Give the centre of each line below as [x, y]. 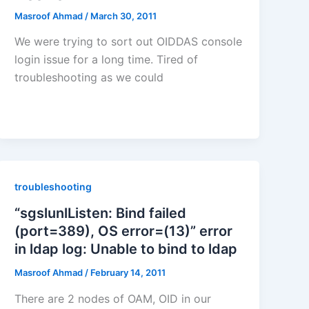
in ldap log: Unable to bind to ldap [126, 249]
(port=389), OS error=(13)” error [124, 231]
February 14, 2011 [128, 273]
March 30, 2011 [124, 16]
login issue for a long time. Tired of [107, 60]
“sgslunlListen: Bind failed [101, 213]
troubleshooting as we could [89, 78]
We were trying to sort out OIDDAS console [129, 42]
